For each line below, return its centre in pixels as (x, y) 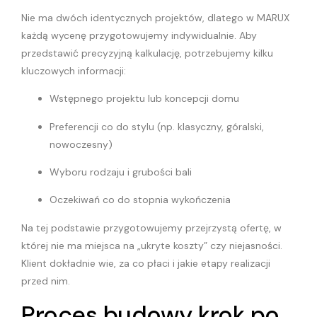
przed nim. (46, 281)
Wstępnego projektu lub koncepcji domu (144, 99)
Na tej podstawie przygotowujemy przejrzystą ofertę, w (151, 227)
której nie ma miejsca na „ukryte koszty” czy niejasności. (152, 245)
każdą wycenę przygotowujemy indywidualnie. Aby (139, 35)
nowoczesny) (81, 144)
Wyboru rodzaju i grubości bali (121, 172)
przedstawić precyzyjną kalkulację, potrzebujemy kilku (147, 53)
